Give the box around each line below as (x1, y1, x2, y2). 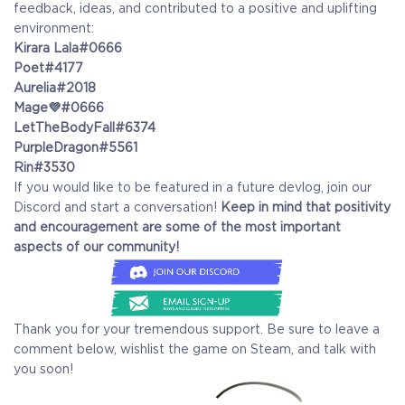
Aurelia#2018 (14, 80, 96, 95)
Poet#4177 (14, 60, 83, 75)
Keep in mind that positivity (221, 199, 391, 214)
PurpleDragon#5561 (14, 139, 137, 155)
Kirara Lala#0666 (14, 40, 122, 55)
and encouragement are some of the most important (14, 219, 341, 234)
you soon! (14, 361, 73, 376)
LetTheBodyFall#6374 (14, 119, 155, 135)
